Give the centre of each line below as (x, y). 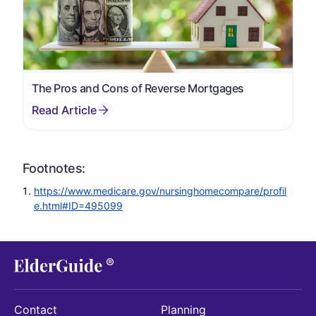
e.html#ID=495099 (78, 206)
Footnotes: (54, 169)
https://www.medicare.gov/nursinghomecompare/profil (160, 191)
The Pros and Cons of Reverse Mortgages (138, 89)
